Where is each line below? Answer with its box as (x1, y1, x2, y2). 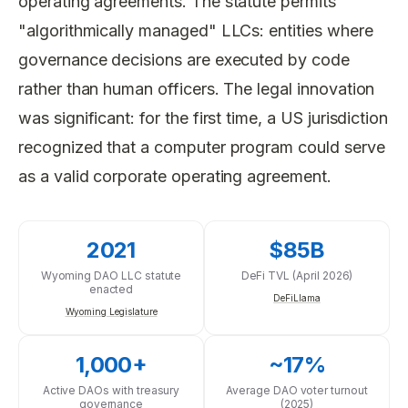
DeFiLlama (273, 291, 321, 303)
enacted (88, 281, 134, 296)
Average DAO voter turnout (226, 382, 368, 397)
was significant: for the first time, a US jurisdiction (18, 107, 389, 127)
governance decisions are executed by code (18, 49, 350, 69)
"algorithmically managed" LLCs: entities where (18, 20, 373, 40)
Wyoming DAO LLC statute (40, 268, 182, 282)
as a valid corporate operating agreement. (18, 166, 331, 186)
